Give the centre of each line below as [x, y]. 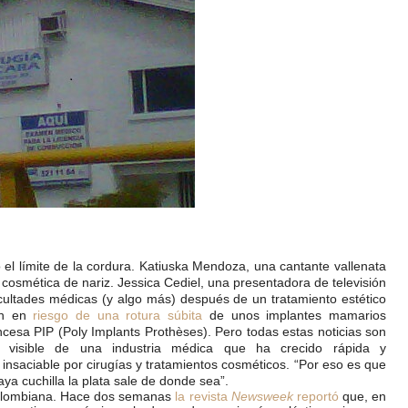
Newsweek [262, 396]
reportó [316, 396]
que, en [362, 396]
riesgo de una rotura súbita [118, 315]
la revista [203, 396]
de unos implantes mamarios [295, 315]
